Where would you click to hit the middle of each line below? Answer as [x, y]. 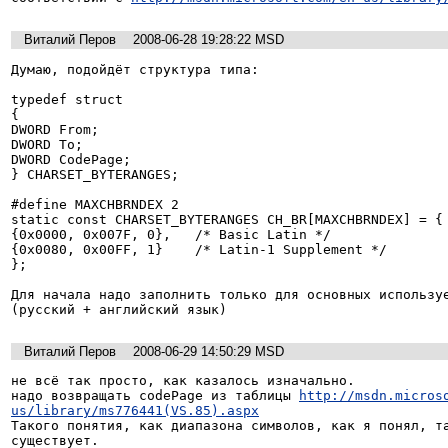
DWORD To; [47, 144]
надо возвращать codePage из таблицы [155, 396]
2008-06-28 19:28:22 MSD [208, 40]
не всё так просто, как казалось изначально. [183, 381]
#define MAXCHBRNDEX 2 [95, 204]
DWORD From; [55, 129]
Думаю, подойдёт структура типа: [135, 69]
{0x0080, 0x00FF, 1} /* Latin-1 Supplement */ [199, 249]
